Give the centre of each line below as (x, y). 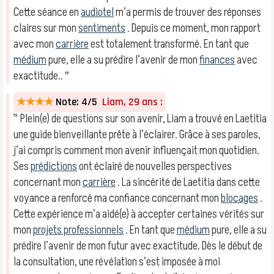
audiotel (97, 12)
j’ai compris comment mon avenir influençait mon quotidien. (136, 150)
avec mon (35, 44)
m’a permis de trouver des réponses (187, 12)
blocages (239, 198)
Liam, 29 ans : (130, 102)
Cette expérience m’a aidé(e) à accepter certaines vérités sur (139, 214)
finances (217, 60)
